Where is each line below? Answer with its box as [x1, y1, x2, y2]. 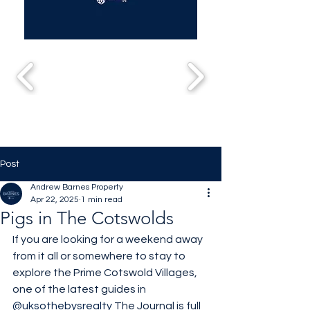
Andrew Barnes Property [30, 183, 123, 192]
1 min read [81, 195, 122, 204]
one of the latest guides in [12, 284, 148, 295]
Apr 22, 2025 [30, 195, 79, 204]
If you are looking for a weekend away [12, 234, 205, 245]
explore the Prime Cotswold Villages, [12, 267, 199, 278]
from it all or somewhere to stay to [12, 250, 188, 262]
